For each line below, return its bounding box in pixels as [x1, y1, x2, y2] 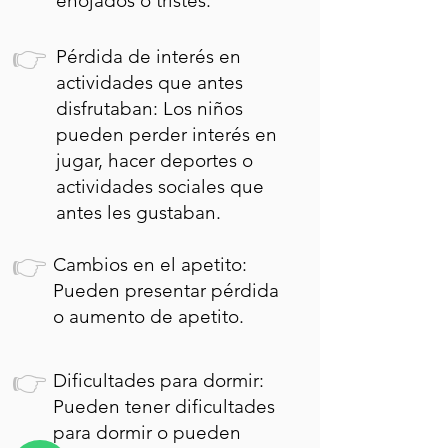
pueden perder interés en [56, 123, 277, 146]
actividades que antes [56, 71, 243, 94]
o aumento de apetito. [53, 305, 244, 328]
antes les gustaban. [56, 201, 221, 224]
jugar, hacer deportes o [56, 149, 253, 172]
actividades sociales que [56, 175, 264, 198]
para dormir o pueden [53, 421, 241, 444]
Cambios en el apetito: [53, 253, 247, 276]
